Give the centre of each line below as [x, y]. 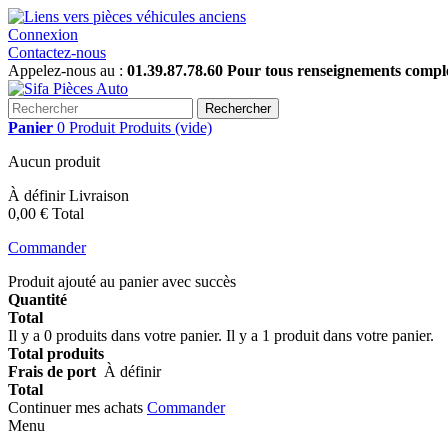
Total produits [56, 353]
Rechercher [238, 108]
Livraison [99, 195]
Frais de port [56, 371]
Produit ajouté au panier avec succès [122, 281]
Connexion [43, 34]
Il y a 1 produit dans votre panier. [330, 335]
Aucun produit [54, 161]
